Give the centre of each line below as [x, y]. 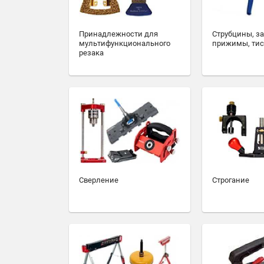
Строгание [231, 180]
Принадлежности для [118, 34]
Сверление [99, 180]
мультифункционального [125, 44]
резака [91, 53]
